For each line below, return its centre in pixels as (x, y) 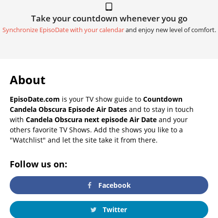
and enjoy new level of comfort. (170, 30)
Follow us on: (38, 164)
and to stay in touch (160, 109)
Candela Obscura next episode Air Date (91, 120)
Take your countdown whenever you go (109, 18)
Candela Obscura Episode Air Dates (68, 109)
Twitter (114, 209)
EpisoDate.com (35, 99)
